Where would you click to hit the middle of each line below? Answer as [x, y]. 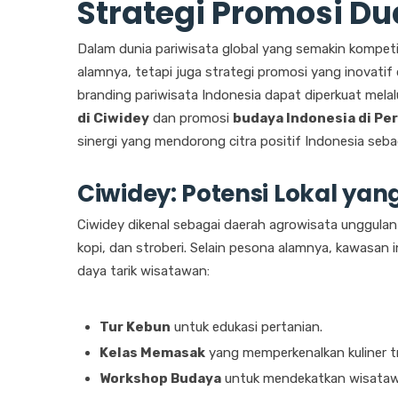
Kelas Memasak [152, 353]
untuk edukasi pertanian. [247, 327]
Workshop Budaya [160, 379]
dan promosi [191, 119]
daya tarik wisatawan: [143, 271]
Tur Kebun [135, 327]
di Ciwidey [113, 119]
